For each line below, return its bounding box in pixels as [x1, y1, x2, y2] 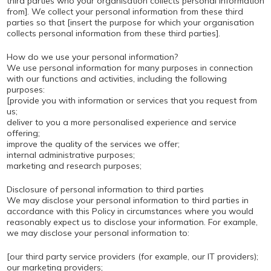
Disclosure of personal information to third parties [6, 184, 204, 195]
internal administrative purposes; [6, 149, 135, 160]
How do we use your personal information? [6, 51, 178, 62]
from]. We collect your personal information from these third [6, 6, 243, 17]
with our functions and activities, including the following [6, 73, 227, 84]
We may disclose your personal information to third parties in [6, 195, 249, 206]
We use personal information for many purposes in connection [6, 62, 253, 73]
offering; [6, 128, 40, 139]
